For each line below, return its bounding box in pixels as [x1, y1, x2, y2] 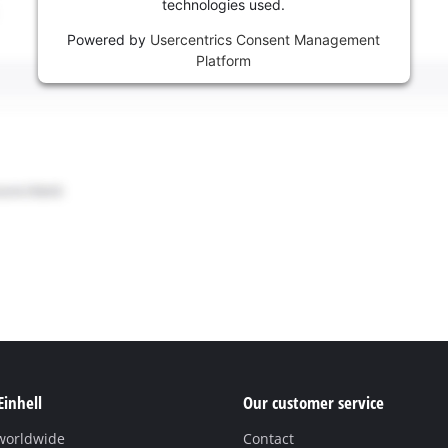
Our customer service [242, 391, 384, 415]
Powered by [67, 31, 151, 49]
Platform [196, 52, 252, 70]
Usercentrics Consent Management [150, 31, 381, 49]
